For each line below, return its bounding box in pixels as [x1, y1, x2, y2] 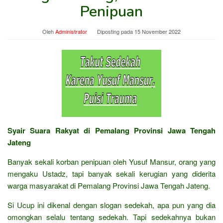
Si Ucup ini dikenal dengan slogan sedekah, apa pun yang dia [7, 199, 216, 210]
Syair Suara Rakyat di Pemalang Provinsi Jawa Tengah [7, 124, 216, 136]
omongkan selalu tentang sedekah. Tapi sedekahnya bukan [7, 211, 216, 222]
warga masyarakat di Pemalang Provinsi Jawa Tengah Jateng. [7, 180, 210, 191]
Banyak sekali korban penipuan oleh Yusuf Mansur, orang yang [7, 156, 216, 167]
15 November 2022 [134, 27, 181, 35]
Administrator [55, 27, 87, 35]
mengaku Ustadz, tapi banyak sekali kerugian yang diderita [7, 168, 216, 179]
